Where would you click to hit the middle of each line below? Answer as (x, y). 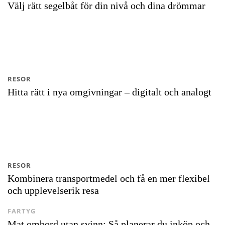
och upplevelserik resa (53, 190)
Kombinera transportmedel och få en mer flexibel (109, 178)
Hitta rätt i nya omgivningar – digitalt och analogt (109, 92)
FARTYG (22, 211)
